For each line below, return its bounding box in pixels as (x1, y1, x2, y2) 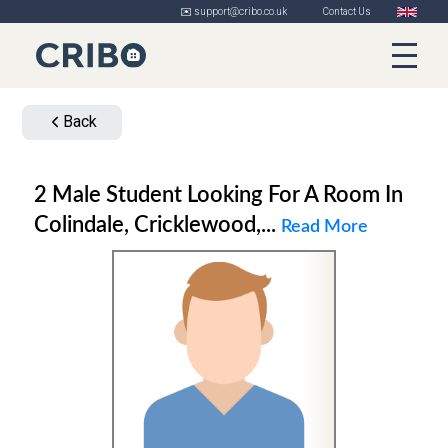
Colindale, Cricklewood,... (34, 213, 281, 236)
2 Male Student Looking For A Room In (34, 183, 47, 206)
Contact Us (323, 6, 371, 17)
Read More (281, 217, 368, 236)
